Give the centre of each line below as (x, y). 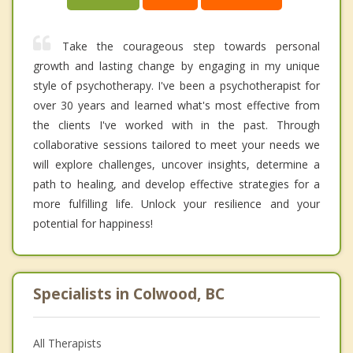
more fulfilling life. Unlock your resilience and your (176, 203)
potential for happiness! (93, 223)
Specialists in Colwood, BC (129, 294)
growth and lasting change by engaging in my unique (176, 65)
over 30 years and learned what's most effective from (176, 105)
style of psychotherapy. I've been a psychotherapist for (176, 85)
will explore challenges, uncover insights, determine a (176, 164)
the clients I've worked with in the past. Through (176, 124)
